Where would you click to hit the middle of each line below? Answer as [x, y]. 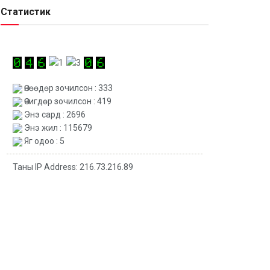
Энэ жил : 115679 [57, 128]
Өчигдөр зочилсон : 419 [67, 102]
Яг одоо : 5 [43, 141]
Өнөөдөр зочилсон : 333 [67, 88]
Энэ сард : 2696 [54, 115]
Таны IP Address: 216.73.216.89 [73, 167]
